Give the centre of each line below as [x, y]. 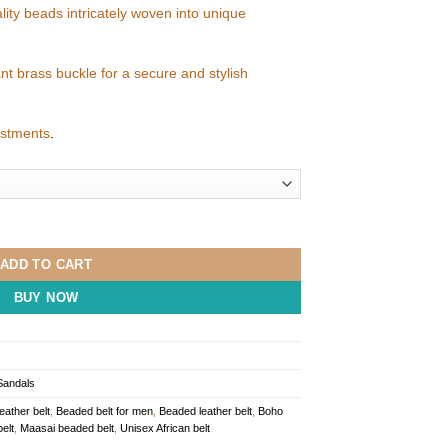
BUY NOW [46, 298]
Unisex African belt [165, 428]
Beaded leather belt [205, 411]
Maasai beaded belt [67, 428]
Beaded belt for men [104, 411]
